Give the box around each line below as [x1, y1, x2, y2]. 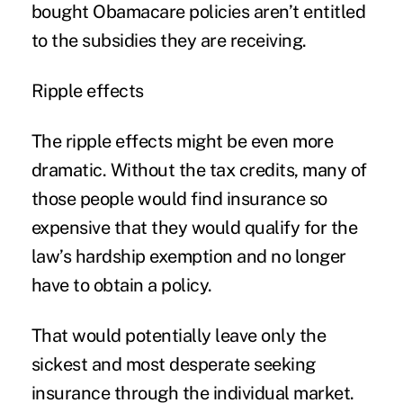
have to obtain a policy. [31, 273, 212, 296]
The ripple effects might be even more [31, 130, 334, 152]
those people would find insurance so [31, 187, 327, 210]
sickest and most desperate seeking [31, 353, 316, 375]
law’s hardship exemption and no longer [31, 245, 346, 267]
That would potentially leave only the [31, 324, 327, 346]
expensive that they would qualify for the [31, 216, 358, 238]
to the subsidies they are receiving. [31, 29, 307, 51]
